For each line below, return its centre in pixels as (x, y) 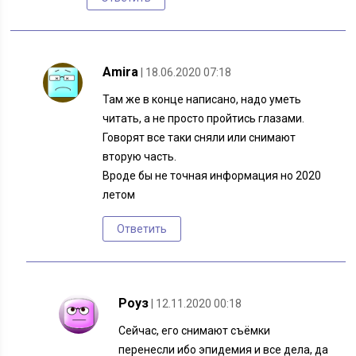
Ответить (142, 229)
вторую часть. (140, 157)
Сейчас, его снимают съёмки (195, 331)
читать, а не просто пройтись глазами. (204, 119)
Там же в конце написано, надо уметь (202, 100)
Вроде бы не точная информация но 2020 (212, 176)
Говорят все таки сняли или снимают (199, 138)
